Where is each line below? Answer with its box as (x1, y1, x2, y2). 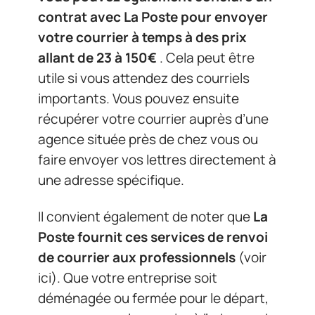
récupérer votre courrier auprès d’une (38, 110, 269, 128)
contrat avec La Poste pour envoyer (38, 8, 268, 26)
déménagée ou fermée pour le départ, (38, 288, 269, 307)
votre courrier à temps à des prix (38, 28, 247, 46)
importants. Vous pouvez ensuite (38, 89, 239, 108)
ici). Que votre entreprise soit (38, 268, 217, 287)
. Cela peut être (157, 49, 255, 67)
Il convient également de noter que (38, 207, 253, 226)
